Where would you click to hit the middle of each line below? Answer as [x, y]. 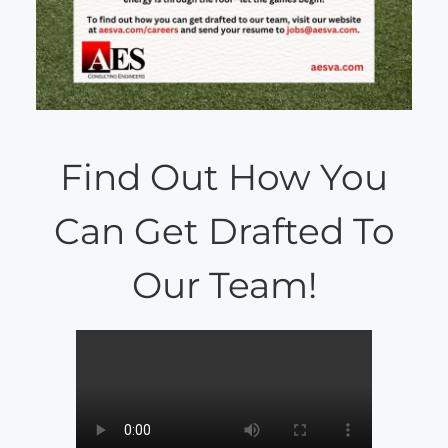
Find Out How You [224, 176]
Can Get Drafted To [224, 230]
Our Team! [224, 284]
